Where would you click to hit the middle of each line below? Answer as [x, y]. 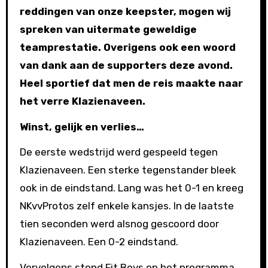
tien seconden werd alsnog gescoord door [119, 224]
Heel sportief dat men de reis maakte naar [131, 83]
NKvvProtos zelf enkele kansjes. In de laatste [127, 206]
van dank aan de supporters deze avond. [126, 65]
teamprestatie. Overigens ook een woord [127, 47]
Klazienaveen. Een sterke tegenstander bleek [128, 170]
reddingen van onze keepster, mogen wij [125, 11]
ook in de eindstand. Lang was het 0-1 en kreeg [131, 188]
